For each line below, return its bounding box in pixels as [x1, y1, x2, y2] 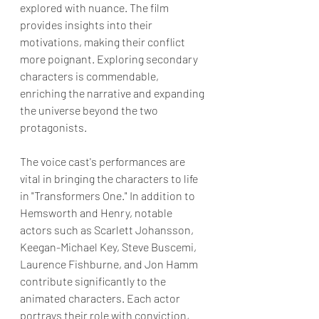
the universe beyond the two [20, 103, 160, 117]
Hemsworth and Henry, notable [20, 205, 174, 219]
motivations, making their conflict [20, 34, 187, 48]
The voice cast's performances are [20, 154, 187, 168]
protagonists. [20, 120, 87, 134]
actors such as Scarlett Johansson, [20, 222, 196, 236]
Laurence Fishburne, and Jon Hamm [20, 256, 200, 271]
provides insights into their [20, 17, 155, 31]
